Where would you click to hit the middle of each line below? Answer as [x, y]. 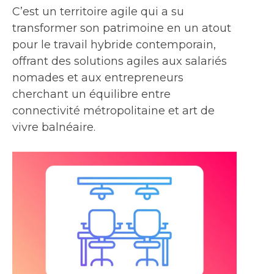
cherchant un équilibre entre [91, 94]
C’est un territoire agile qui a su [98, 11]
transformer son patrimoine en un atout [122, 28]
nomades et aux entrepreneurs [98, 77]
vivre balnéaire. [54, 127]
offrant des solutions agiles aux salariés [120, 61]
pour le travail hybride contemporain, [114, 44]
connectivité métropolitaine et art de [113, 110]
